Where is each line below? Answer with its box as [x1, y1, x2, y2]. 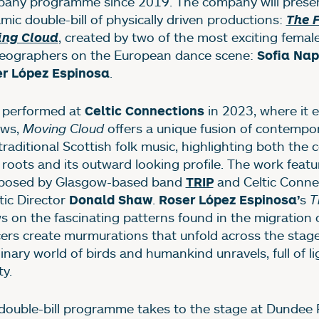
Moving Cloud [22, 120, 104, 137]
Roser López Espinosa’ [158, 192, 300, 208]
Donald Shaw [68, 192, 152, 208]
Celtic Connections [84, 103, 204, 119]
